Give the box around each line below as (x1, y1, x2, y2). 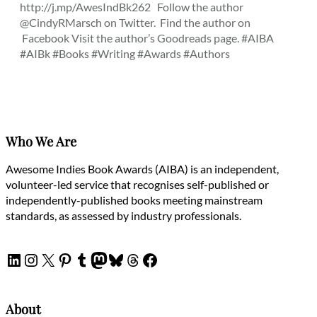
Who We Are (6, 132, 76, 150)
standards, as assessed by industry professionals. (6, 208, 241, 222)
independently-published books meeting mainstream (6, 192, 263, 207)
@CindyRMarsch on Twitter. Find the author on (20, 15, 250, 29)
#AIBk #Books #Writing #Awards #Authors (20, 46, 230, 60)
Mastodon (90, 248, 164, 270)
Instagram (22, 248, 96, 270)
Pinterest (56, 248, 125, 270)
